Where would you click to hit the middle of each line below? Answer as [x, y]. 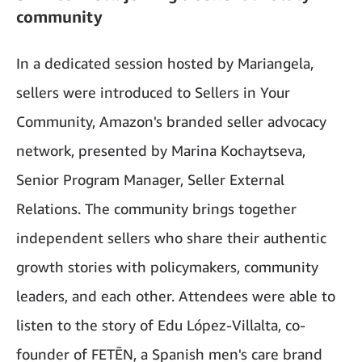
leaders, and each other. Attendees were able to [176, 295]
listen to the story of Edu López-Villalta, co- [161, 324]
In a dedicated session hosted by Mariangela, [165, 63]
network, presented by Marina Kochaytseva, [161, 150]
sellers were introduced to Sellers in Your [153, 92]
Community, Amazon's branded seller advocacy [171, 121]
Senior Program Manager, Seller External [150, 179]
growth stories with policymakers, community [167, 266]
